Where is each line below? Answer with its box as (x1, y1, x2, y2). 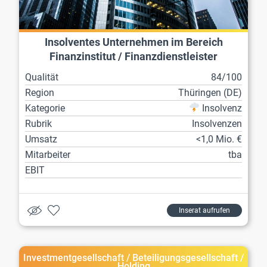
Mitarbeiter (25, 148, 70, 160)
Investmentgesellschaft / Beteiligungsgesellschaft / (23, 252, 244, 263)
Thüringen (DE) (178, 86, 242, 98)
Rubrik (25, 117, 52, 129)
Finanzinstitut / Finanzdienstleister (49, 50, 218, 63)
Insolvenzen (192, 117, 242, 129)
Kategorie (25, 102, 65, 114)
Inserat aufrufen (179, 206, 230, 215)
